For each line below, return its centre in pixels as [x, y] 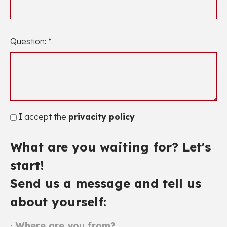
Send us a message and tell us [106, 183]
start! [29, 165]
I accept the [43, 116]
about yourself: [58, 201]
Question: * [31, 41]
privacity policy [102, 116]
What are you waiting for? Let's [110, 147]
